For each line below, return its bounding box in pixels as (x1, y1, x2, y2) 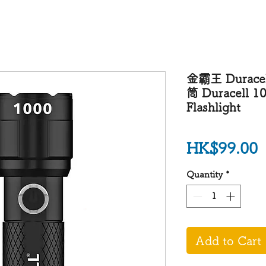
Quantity (186, 170, 223, 179)
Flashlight (186, 101, 240, 113)
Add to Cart (195, 234, 261, 246)
